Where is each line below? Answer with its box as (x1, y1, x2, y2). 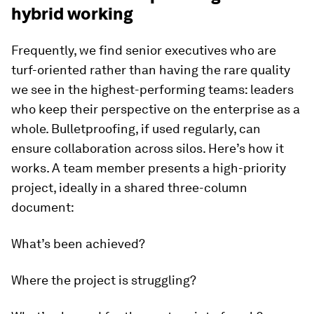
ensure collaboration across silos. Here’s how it (11, 141, 284, 156)
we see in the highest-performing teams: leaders (11, 82, 294, 97)
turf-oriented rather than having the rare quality (11, 62, 290, 77)
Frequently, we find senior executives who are (11, 43, 276, 57)
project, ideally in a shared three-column (11, 180, 247, 195)
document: (11, 200, 74, 214)
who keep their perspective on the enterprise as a (11, 102, 300, 116)
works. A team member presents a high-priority (11, 161, 286, 175)
